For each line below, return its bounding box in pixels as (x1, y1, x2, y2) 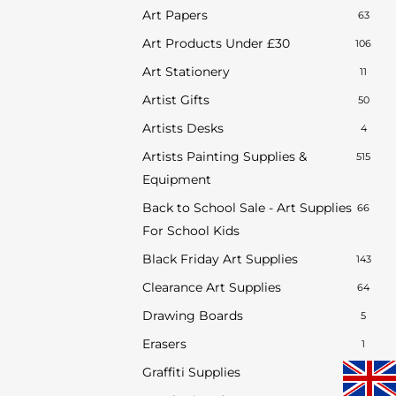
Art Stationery (141, 64, 230, 80)
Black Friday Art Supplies (141, 251, 298, 268)
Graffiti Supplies (141, 364, 240, 381)
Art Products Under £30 (141, 35, 290, 52)
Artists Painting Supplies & (141, 148, 307, 165)
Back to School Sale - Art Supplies (141, 200, 352, 217)
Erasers (141, 336, 187, 353)
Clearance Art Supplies (141, 279, 281, 296)
